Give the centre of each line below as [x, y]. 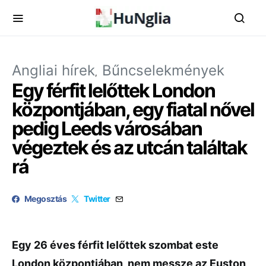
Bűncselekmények [163, 70]
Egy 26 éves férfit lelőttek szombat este [115, 245]
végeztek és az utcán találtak [129, 148]
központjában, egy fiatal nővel [133, 110]
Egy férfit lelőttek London [113, 91]
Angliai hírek [53, 70]
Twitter [97, 199]
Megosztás [46, 199]
